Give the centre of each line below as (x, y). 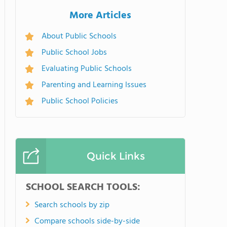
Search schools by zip (72, 205)
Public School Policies (80, 101)
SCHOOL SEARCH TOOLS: (83, 187)
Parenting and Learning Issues (94, 85)
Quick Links (116, 156)
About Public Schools (79, 36)
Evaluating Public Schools (87, 69)
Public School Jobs (74, 53)
